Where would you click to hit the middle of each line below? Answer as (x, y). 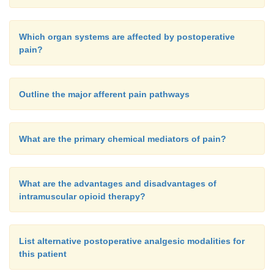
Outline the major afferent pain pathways (104, 94)
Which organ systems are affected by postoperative (127, 37)
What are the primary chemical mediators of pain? (123, 139)
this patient (43, 254)
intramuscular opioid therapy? (82, 196)
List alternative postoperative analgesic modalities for (132, 241)
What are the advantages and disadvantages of (118, 183)
